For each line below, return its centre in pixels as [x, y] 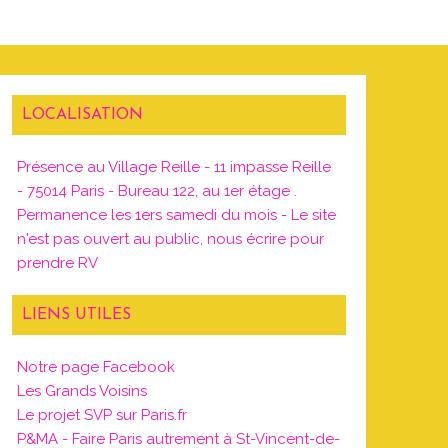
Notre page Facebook [96, 367]
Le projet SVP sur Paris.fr [102, 415]
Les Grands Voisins [82, 391]
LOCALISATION [83, 115]
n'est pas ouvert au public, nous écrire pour [171, 239]
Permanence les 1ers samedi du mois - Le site [177, 215]
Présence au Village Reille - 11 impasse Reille [174, 167]
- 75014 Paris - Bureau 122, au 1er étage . [157, 191]
